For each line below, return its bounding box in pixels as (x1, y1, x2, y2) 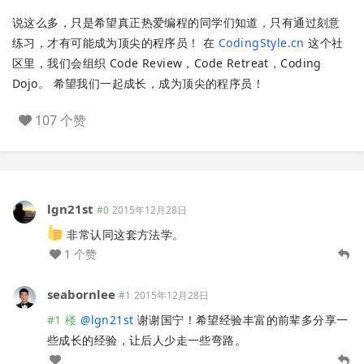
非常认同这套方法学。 (63, 227, 184, 243)
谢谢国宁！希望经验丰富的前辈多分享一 (133, 312, 349, 328)
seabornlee (47, 286, 115, 303)
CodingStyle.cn (218, 35, 305, 51)
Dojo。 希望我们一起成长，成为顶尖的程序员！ (12, 76, 265, 92)
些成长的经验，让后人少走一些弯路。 (47, 332, 247, 349)
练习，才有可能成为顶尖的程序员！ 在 (12, 35, 219, 51)
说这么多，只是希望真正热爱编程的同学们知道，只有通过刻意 (12, 15, 340, 31)
